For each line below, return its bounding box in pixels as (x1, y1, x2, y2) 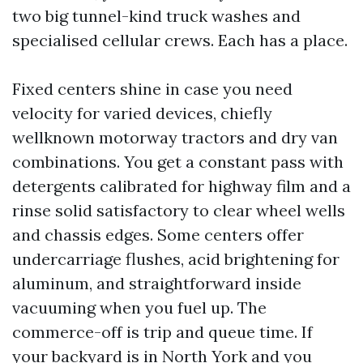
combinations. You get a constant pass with (12, 152, 344, 172)
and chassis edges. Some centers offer (12, 224, 304, 245)
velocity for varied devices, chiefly (12, 103, 272, 123)
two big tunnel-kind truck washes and (12, 6, 301, 26)
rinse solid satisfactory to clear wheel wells (12, 200, 345, 220)
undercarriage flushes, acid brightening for (12, 249, 340, 269)
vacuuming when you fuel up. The (12, 297, 267, 318)
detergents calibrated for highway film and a (12, 176, 351, 196)
